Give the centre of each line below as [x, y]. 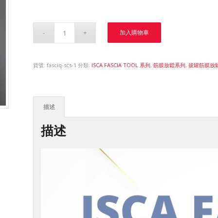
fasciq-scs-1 [62, 65]
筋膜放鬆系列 [170, 65]
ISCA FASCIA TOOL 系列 [121, 65]
